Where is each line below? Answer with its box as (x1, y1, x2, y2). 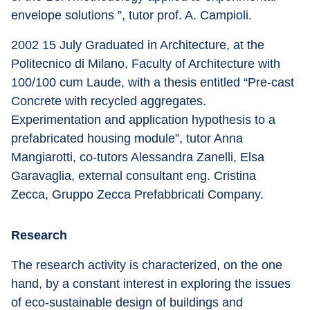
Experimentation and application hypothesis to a (11, 113, 279, 127)
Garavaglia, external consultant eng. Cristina (11, 169, 259, 183)
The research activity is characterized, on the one (11, 258, 286, 272)
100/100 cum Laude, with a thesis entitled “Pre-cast (11, 75, 298, 89)
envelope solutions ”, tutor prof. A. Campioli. (11, 8, 252, 22)
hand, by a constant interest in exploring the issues (11, 277, 294, 291)
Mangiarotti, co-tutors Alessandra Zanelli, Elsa (11, 150, 268, 164)
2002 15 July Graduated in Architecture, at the (11, 38, 268, 52)
